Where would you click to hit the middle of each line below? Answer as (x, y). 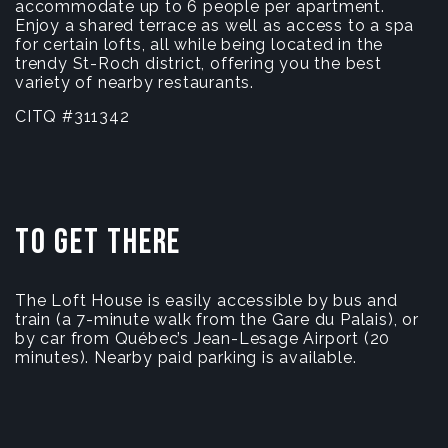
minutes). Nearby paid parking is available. (186, 357)
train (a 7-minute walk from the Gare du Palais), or (217, 319)
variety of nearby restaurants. (135, 82)
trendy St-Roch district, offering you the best (198, 63)
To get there (98, 242)
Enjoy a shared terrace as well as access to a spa (215, 25)
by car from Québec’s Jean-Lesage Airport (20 (203, 338)
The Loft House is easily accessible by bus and (206, 300)
